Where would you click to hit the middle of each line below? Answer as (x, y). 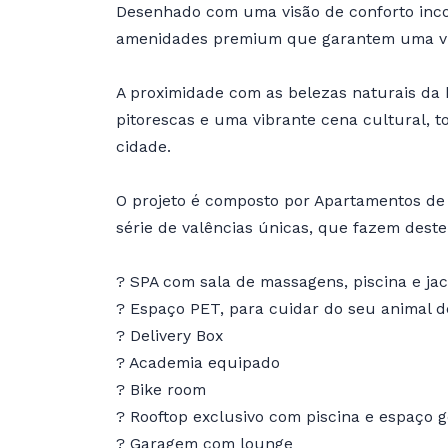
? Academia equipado (197, 362)
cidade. (143, 146)
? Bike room (160, 389)
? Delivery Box (169, 335)
